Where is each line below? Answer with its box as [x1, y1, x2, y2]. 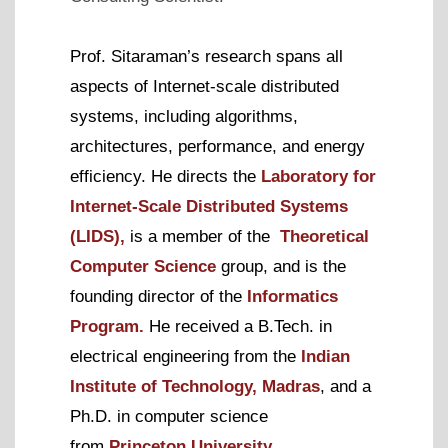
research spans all [200, 46, 343, 66]
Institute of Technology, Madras [70, 376, 320, 396]
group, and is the [216, 256, 346, 276]
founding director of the [70, 286, 247, 306]
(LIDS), [70, 226, 125, 246]
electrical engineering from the [70, 346, 301, 366]
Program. [70, 316, 144, 336]
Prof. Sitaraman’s [70, 46, 200, 66]
